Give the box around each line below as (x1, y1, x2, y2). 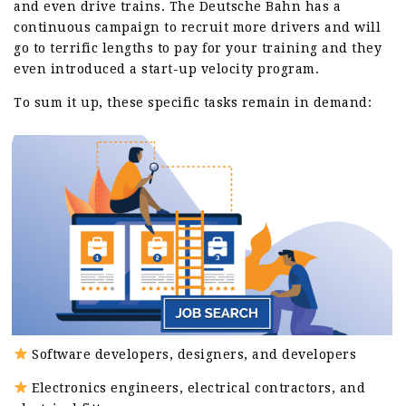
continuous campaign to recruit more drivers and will (14, 20, 381, 35)
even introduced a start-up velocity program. (14, 62, 319, 77)
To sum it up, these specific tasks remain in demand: (14, 95, 372, 111)
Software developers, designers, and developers (27, 346, 357, 362)
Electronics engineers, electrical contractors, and (27, 380, 366, 395)
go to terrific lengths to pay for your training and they (14, 41, 382, 56)
